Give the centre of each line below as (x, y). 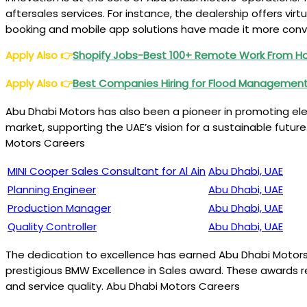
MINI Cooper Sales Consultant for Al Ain (107, 171)
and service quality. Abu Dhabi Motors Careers (123, 286)
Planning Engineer (52, 189)
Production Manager (59, 208)
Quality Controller (52, 226)
